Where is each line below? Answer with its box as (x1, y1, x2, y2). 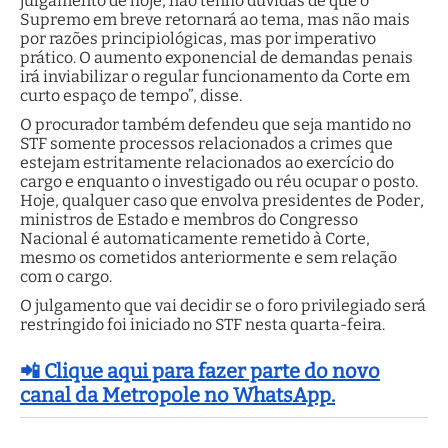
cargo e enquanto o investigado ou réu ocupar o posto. (20, 171, 418, 191)
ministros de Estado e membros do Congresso (20, 209, 358, 229)
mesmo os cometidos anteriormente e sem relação (20, 247, 397, 267)
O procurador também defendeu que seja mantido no (20, 114, 411, 134)
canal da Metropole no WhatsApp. (20, 382, 335, 407)
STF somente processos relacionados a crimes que (20, 133, 393, 153)
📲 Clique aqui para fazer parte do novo (20, 358, 380, 383)
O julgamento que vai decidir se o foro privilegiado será (20, 295, 426, 315)
